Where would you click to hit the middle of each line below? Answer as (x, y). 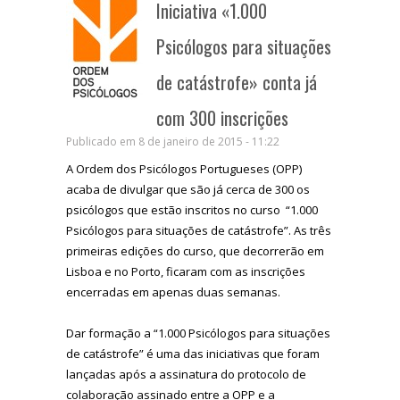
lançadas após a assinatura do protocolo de (186, 374)
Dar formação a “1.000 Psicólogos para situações (198, 333)
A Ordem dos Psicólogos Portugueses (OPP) (184, 168)
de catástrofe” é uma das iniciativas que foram (193, 353)
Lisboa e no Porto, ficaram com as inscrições (186, 271)
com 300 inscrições (222, 117)
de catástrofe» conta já (237, 82)
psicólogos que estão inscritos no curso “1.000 (192, 209)
